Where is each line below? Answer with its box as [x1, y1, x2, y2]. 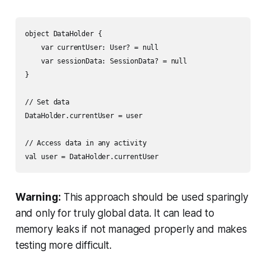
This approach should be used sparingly [61, 191, 248, 204]
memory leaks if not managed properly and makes [15, 223, 247, 236]
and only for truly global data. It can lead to [15, 207, 214, 220]
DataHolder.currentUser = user [24, 112, 142, 121]
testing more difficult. [15, 239, 112, 252]
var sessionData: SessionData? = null [24, 57, 187, 66]
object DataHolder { [24, 30, 102, 39]
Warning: [15, 191, 61, 204]
